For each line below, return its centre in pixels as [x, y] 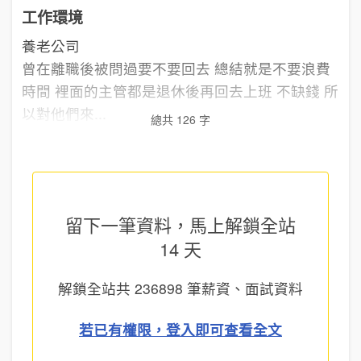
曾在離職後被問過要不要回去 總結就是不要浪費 [176, 68]
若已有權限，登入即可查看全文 [180, 330]
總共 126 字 [180, 119]
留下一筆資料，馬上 [145, 225]
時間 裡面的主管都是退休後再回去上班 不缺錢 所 [180, 91]
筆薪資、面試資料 [243, 288]
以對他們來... [64, 113]
